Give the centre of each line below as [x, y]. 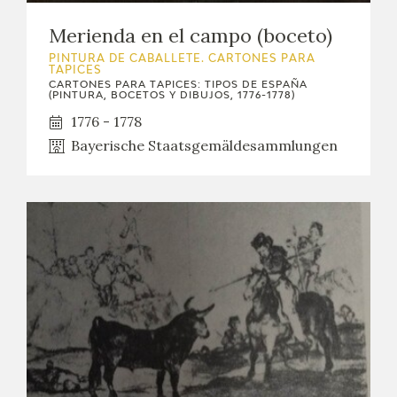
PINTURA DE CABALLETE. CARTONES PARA [182, 60]
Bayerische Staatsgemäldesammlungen [204, 146]
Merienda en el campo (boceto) [191, 36]
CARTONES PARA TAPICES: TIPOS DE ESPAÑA [178, 85]
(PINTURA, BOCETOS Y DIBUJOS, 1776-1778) [172, 96]
